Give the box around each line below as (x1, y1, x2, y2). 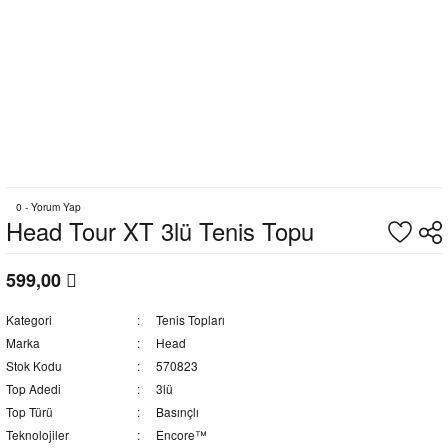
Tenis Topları (155, 311, 225, 328)
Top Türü (6, 403, 53, 420)
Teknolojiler (6, 426, 69, 443)
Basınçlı (155, 403, 199, 420)
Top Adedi (6, 380, 61, 397)
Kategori (6, 311, 52, 328)
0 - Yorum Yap (16, 199, 81, 214)
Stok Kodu (6, 357, 62, 374)
